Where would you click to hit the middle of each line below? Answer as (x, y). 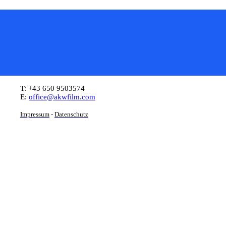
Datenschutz (71, 115)
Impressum (35, 115)
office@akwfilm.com (62, 97)
